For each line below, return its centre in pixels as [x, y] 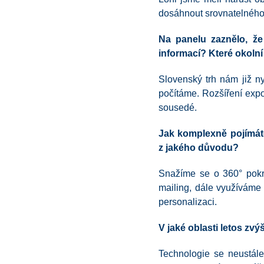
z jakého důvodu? [199, 148]
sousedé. [178, 108]
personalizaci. [188, 202]
